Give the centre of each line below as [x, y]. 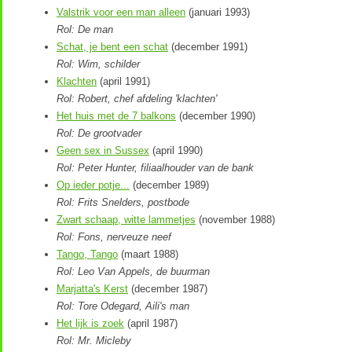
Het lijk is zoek [90, 323]
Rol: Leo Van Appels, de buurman [133, 271]
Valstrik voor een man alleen [121, 12]
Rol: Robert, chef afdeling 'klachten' [137, 98]
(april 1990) [176, 150]
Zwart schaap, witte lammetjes [126, 219]
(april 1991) [123, 81]
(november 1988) [235, 219]
